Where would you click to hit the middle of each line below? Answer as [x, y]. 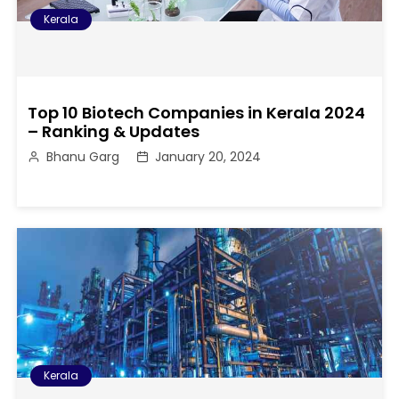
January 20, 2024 [208, 156]
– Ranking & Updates [114, 131]
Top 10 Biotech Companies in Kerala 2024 [197, 112]
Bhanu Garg [83, 156]
